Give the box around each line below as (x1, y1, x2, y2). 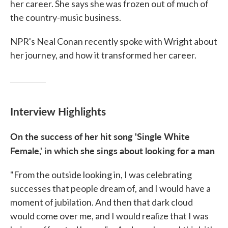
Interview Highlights (10, 103, 106, 119)
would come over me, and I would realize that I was (10, 210, 209, 221)
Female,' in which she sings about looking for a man (10, 144, 215, 157)
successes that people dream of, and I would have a (10, 183, 211, 194)
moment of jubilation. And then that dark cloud (10, 196, 193, 208)
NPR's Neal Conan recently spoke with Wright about (10, 36, 217, 47)
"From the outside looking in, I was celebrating (10, 169, 192, 180)
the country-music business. (10, 12, 121, 23)
